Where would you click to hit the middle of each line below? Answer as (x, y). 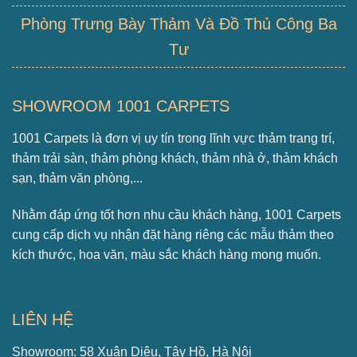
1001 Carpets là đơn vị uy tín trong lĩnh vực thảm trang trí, (173, 138)
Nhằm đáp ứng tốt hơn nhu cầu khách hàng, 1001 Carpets (177, 214)
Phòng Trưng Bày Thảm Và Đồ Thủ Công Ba (178, 24)
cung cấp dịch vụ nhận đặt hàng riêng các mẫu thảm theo (173, 234)
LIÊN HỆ (43, 319)
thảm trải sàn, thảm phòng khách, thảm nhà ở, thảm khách (175, 158)
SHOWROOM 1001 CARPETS (121, 106)
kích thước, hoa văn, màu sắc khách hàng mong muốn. (167, 254)
